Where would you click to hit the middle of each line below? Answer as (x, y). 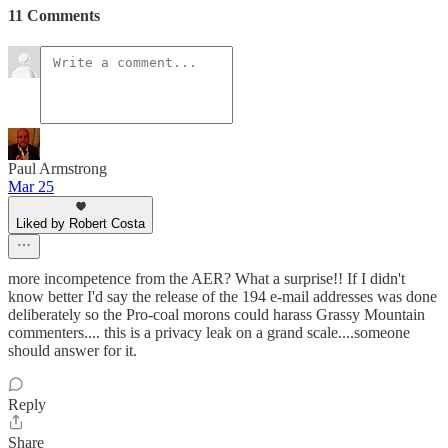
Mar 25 (31, 187)
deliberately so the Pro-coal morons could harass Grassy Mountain (216, 315)
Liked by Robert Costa (80, 224)
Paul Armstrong (57, 169)
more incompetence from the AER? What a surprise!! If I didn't (206, 279)
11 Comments (54, 15)
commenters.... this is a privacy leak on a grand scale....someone (209, 333)
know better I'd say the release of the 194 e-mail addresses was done (222, 297)
